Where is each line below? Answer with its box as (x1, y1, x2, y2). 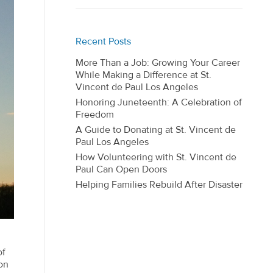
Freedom (76, 108, 114, 121)
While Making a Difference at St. (76, 69, 211, 81)
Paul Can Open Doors (76, 163, 167, 175)
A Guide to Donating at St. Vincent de (76, 124, 236, 136)
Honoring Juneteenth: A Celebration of (76, 96, 242, 108)
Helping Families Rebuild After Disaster (76, 179, 243, 191)
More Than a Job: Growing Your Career (76, 57, 240, 69)
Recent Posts (76, 35, 131, 48)
